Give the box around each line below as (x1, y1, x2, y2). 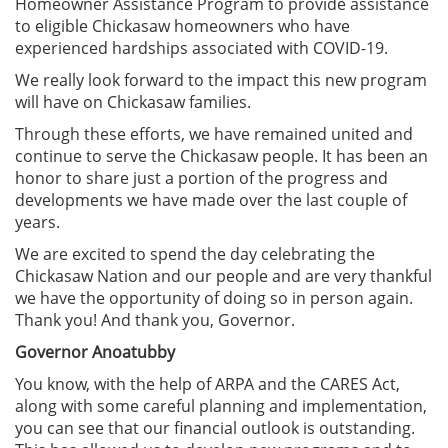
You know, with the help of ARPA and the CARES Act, (15, 372, 400, 395)
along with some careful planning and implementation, (15, 394, 427, 417)
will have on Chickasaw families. (15, 90, 251, 113)
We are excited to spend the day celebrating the (15, 242, 375, 265)
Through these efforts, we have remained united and (15, 122, 413, 145)
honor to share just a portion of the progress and (15, 166, 388, 189)
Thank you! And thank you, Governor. (15, 308, 295, 331)
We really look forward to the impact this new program (15, 68, 427, 91)
